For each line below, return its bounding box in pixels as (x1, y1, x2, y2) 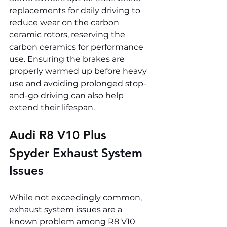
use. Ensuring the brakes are (9, 54, 127, 64)
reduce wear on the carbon (9, 18, 121, 28)
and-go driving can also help (9, 91, 126, 101)
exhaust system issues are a (9, 205, 124, 215)
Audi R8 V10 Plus (9, 128, 110, 143)
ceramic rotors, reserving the (9, 30, 127, 40)
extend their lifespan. (9, 103, 95, 113)
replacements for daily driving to (9, 6, 142, 16)
